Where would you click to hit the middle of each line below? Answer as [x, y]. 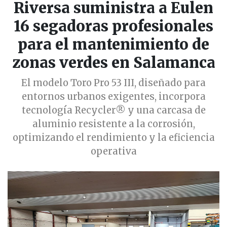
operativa [113, 152]
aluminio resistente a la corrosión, [113, 124]
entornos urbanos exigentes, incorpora [113, 97]
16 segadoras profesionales [113, 27]
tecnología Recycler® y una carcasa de [113, 110]
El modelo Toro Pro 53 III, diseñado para [113, 83]
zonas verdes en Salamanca [113, 63]
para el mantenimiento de [113, 45]
